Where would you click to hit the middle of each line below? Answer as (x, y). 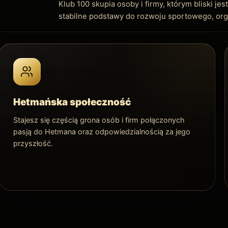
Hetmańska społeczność (72, 102)
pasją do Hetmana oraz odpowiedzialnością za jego (102, 131)
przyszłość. (33, 143)
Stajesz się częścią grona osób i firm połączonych (99, 120)
